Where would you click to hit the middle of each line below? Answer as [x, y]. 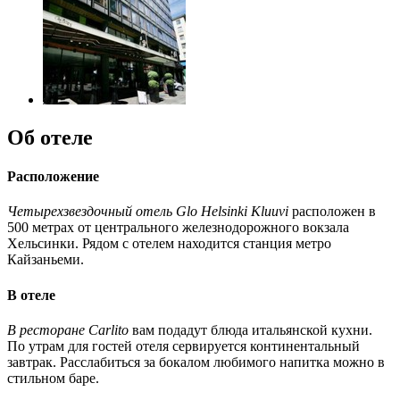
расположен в [332, 212]
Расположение [53, 176]
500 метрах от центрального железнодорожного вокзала [178, 228]
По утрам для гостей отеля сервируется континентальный [183, 346]
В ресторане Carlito [68, 329]
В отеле [31, 295]
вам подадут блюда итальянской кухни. [250, 329]
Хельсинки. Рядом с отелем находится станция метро [169, 244]
